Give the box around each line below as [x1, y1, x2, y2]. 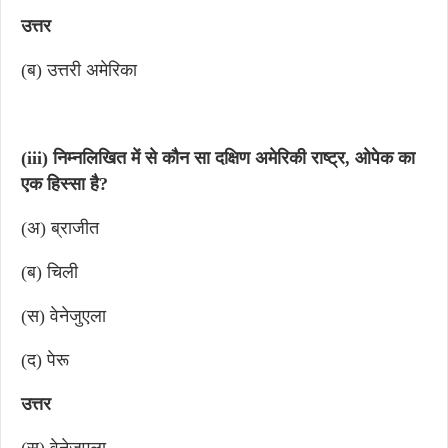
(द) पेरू [21, 350, 69, 370]
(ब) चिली [21, 262, 78, 282]
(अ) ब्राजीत [21, 218, 99, 238]
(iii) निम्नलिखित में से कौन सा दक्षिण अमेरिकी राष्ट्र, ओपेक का [21, 148, 415, 168]
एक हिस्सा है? [21, 174, 108, 194]
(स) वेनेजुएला [21, 306, 106, 326]
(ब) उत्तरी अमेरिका [21, 60, 137, 80]
